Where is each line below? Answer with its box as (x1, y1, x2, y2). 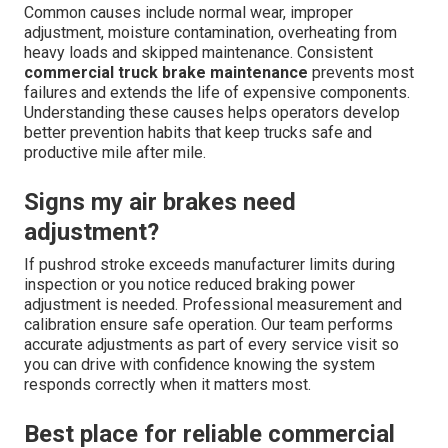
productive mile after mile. (24, 142, 206, 162)
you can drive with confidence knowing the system (24, 354, 375, 374)
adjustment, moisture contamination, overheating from (24, 22, 397, 42)
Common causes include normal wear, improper (24, 2, 353, 22)
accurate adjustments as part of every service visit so (24, 334, 399, 354)
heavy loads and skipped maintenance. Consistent (24, 42, 373, 62)
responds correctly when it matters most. (24, 374, 311, 394)
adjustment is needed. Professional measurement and (24, 294, 402, 314)
